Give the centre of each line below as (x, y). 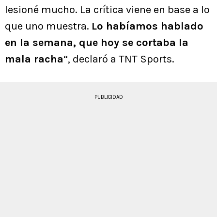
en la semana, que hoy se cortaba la (97, 43)
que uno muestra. (48, 26)
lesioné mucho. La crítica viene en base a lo (107, 10)
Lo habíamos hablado (147, 26)
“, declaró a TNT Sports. (119, 59)
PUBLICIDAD (108, 97)
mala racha (34, 59)
